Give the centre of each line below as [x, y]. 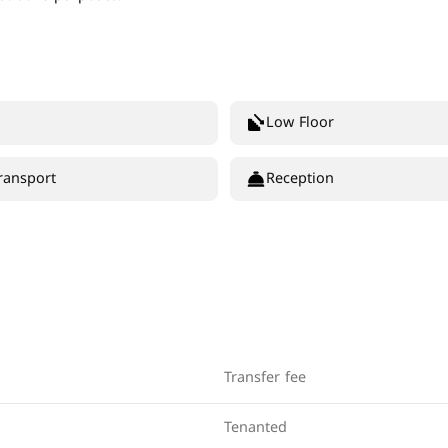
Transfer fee [265, 377]
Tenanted [255, 427]
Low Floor [300, 122]
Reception [300, 178]
